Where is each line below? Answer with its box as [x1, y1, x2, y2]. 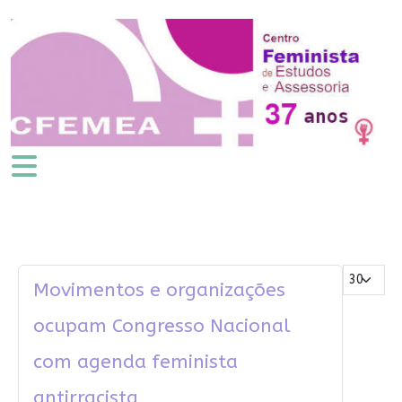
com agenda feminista [32, 351, 238, 374]
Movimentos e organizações [32, 279, 285, 302]
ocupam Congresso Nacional [32, 315, 291, 338]
